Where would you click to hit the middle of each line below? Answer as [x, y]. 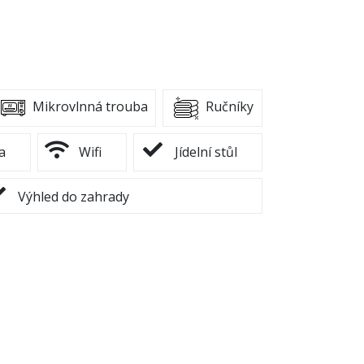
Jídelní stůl [205, 152]
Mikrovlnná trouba [88, 107]
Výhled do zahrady [72, 196]
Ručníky [228, 107]
